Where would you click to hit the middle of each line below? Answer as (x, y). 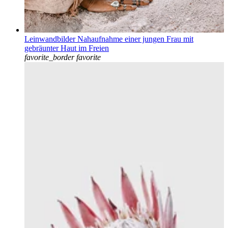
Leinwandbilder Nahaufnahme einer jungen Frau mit (109, 39)
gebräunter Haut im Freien (67, 48)
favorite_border (49, 58)
